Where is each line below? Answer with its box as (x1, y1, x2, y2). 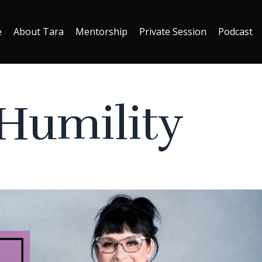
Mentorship (75, 25, 127, 39)
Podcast (218, 25, 253, 39)
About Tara (13, 25, 64, 39)
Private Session (139, 25, 206, 39)
